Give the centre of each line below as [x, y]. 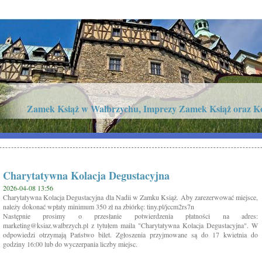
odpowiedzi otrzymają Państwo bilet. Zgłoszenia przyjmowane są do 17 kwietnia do [130, 235]
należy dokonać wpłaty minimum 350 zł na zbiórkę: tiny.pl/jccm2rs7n [99, 206]
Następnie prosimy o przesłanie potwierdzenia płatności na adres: [130, 216]
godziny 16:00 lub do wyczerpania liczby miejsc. [70, 244]
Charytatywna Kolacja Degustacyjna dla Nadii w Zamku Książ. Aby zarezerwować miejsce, [130, 197]
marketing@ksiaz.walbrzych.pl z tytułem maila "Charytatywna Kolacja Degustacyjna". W [130, 225]
